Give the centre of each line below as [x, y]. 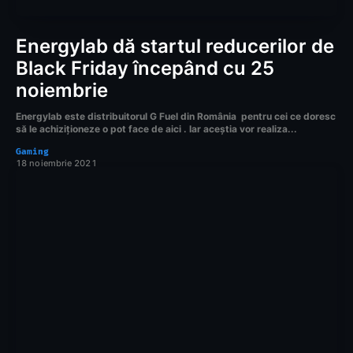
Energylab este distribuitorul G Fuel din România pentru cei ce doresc [176, 116]
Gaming [32, 151]
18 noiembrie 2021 [56, 163]
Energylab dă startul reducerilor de [175, 46]
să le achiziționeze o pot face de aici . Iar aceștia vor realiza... [156, 128]
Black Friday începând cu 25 [145, 68]
